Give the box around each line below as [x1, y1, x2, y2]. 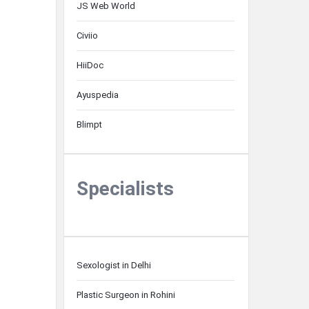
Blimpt [77, 119, 102, 130]
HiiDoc [77, 60, 103, 70]
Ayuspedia [77, 90, 119, 100]
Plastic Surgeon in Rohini [77, 290, 175, 300]
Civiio [77, 30, 98, 41]
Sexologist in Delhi [77, 260, 151, 270]
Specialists [77, 177, 174, 200]
